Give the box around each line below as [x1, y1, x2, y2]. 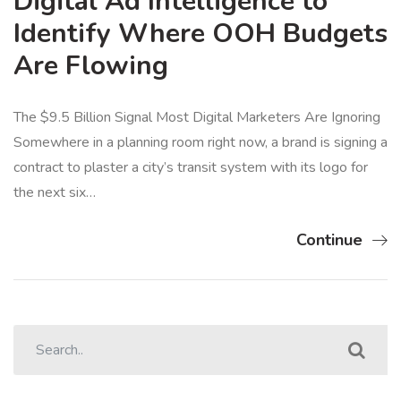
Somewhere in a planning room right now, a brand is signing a [13, 132, 388, 153]
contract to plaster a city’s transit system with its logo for [13, 158, 368, 178]
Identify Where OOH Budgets [13, 15, 388, 53]
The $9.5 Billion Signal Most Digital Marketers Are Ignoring [13, 107, 380, 128]
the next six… [13, 183, 96, 203]
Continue [296, 229, 363, 252]
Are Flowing [13, 47, 168, 85]
